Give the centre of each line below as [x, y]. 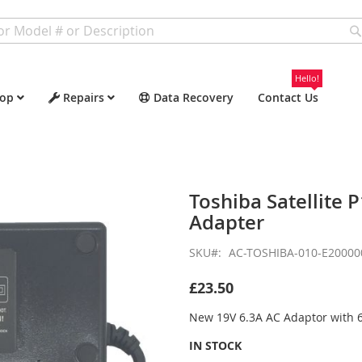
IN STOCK [215, 345]
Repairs [84, 97]
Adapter [227, 222]
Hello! [307, 78]
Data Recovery [194, 97]
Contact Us [288, 97]
